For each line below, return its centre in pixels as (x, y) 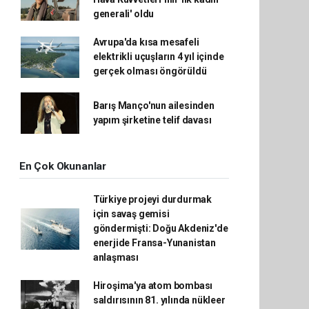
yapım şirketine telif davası (152, 120)
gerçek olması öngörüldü (150, 71)
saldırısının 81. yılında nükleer (159, 300)
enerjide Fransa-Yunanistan (154, 243)
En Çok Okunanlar (63, 166)
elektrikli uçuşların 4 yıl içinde (158, 57)
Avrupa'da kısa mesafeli (146, 42)
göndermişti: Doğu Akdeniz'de (160, 228)
